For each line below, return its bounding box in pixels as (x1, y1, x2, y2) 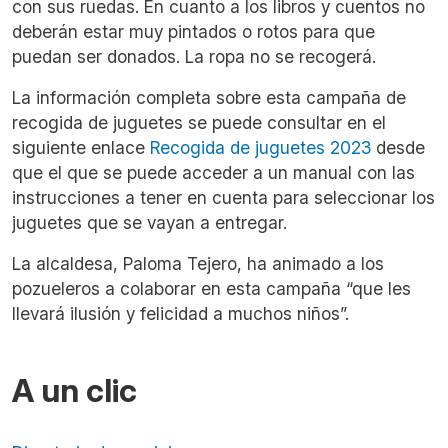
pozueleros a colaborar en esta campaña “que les (12, 278, 411, 300)
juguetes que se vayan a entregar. (12, 212, 287, 234)
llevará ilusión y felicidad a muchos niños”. (12, 303, 349, 325)
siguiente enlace (12, 137, 150, 159)
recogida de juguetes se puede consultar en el (12, 112, 386, 134)
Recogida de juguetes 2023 (150, 137, 371, 159)
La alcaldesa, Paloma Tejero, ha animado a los (12, 253, 384, 275)
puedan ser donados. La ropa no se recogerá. (12, 46, 376, 68)
